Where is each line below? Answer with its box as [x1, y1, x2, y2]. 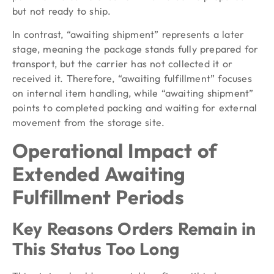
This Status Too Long [12, 237, 179, 259]
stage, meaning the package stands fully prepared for [12, 43, 259, 56]
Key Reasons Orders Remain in [12, 217, 256, 239]
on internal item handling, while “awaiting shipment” [12, 87, 254, 100]
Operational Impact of [12, 138, 218, 163]
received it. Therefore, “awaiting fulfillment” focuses [12, 72, 252, 85]
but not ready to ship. [12, 4, 111, 17]
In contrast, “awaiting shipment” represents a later [12, 28, 245, 41]
